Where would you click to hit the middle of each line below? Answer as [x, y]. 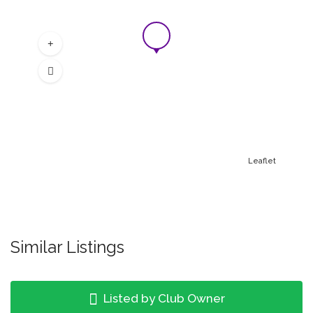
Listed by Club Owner [162, 298]
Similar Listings [67, 247]
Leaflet [262, 161]
